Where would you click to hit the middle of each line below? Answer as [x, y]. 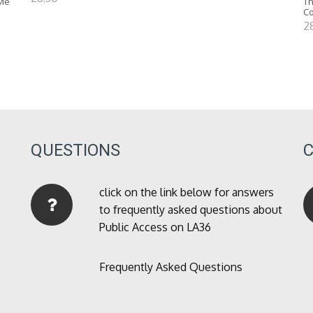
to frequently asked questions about [190, 210]
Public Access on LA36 [155, 227]
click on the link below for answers [186, 192]
